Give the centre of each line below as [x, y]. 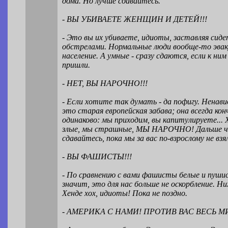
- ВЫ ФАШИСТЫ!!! [97, 157]
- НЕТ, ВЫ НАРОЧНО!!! [105, 83]
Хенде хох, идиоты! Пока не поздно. [125, 193]
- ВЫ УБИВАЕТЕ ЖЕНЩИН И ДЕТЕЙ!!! [135, 19]
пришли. [76, 65]
